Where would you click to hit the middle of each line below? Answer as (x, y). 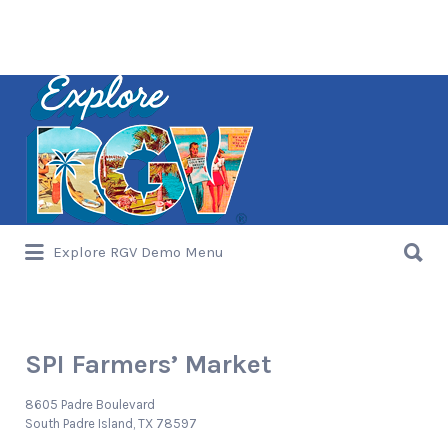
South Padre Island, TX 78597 (111, 423)
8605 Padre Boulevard (90, 404)
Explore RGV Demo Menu (138, 252)
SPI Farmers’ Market (148, 364)
